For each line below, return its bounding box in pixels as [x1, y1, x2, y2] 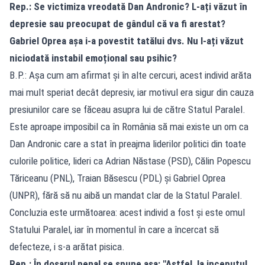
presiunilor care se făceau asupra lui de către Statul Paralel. [9, 104, 245, 116]
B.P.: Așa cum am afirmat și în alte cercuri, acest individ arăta [9, 69, 251, 82]
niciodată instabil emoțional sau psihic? [9, 52, 177, 64]
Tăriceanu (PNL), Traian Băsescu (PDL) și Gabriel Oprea [9, 172, 225, 185]
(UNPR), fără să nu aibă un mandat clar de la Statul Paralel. [9, 189, 243, 202]
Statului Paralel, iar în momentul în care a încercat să [9, 224, 219, 236]
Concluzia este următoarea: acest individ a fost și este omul [9, 206, 245, 219]
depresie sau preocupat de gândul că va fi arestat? [9, 18, 225, 30]
